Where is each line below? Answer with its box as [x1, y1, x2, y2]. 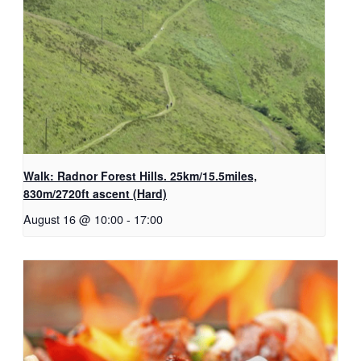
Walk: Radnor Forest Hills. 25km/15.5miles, [23, 168, 257, 185]
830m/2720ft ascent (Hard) [23, 185, 167, 202]
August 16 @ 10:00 [23, 210, 123, 228]
